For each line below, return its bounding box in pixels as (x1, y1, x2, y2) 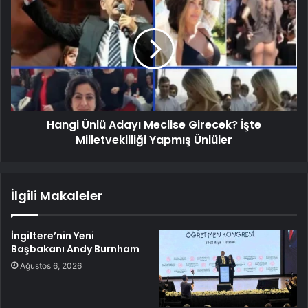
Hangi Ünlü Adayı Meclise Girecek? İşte (47, 116, 261, 133)
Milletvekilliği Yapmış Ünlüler (76, 131, 232, 148)
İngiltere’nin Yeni (11, 228, 94, 243)
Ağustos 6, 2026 (20, 260, 82, 271)
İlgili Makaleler (11, 186, 102, 204)
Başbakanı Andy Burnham (11, 241, 140, 256)
